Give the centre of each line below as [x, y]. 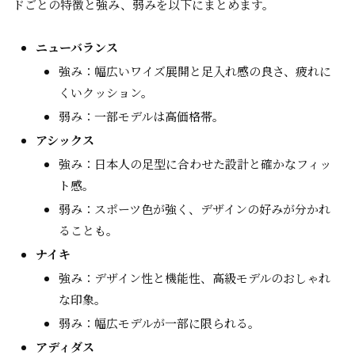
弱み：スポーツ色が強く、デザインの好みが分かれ [195, 209]
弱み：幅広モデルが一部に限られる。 [159, 323]
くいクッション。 [106, 92]
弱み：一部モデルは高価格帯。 [141, 116]
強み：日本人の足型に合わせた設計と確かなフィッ [195, 164]
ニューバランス [77, 47]
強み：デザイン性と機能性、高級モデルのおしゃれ [195, 278]
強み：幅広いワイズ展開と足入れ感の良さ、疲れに [195, 71]
